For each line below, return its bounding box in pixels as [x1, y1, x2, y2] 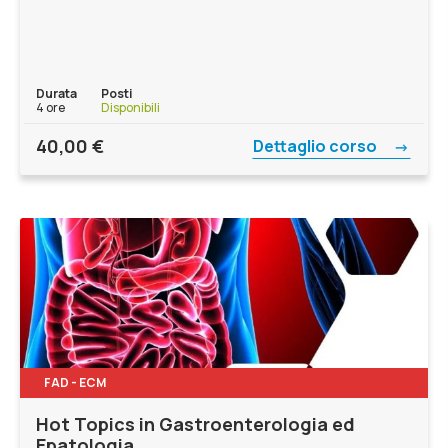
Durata [36, 84, 77, 102]
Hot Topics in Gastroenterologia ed [36, 412, 355, 436]
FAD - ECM [44, 374, 106, 391]
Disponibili [101, 98, 160, 116]
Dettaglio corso [253, 135, 380, 157]
